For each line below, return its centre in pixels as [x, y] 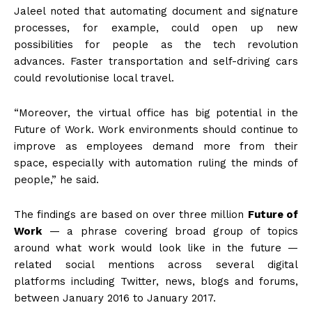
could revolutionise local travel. [94, 78]
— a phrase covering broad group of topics [170, 232]
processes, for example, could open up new [156, 28]
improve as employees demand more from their [156, 147]
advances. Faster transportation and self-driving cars [156, 62]
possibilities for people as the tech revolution [156, 45]
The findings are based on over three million [131, 215]
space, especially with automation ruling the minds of [156, 163]
